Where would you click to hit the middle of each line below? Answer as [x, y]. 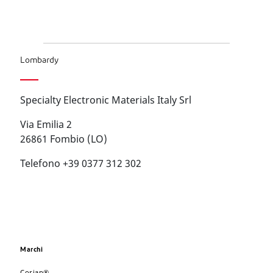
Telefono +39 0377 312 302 [82, 163]
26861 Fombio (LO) [65, 139]
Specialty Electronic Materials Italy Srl [106, 100]
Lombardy [39, 61]
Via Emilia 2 [46, 124]
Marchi [31, 250]
